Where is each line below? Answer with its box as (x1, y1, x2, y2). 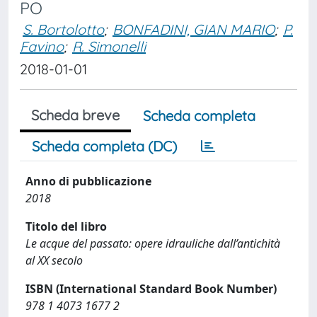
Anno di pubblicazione (25, 173, 151, 189)
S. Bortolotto (23, 21, 104, 38)
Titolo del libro (25, 219, 107, 234)
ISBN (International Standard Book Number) (25, 281, 277, 296)
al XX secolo (25, 253, 83, 268)
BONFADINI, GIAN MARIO (113, 21, 275, 38)
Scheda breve (31, 106, 120, 124)
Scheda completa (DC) (32, 137, 177, 155)
